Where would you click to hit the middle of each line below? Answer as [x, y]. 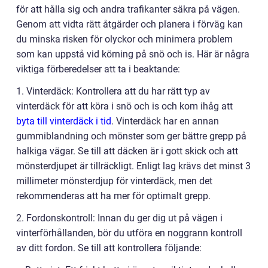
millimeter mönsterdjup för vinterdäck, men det [114, 181]
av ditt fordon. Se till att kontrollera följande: [109, 248]
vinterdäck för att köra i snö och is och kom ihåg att [124, 106]
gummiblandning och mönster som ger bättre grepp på [131, 136]
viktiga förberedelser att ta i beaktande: [98, 69]
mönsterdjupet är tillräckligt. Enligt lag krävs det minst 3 [133, 166]
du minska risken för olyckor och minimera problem [124, 39]
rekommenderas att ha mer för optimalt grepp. [113, 196]
